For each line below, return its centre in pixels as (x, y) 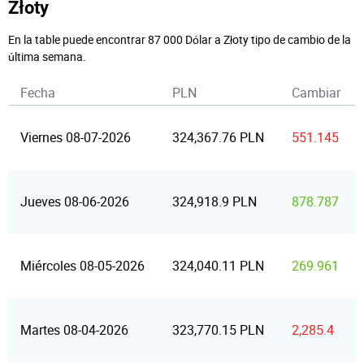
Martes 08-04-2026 (74, 330)
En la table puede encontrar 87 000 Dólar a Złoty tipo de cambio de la (180, 39)
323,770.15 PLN (218, 330)
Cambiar (316, 93)
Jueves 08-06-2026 (75, 201)
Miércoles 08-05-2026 (82, 266)
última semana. (47, 56)
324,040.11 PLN (218, 266)
